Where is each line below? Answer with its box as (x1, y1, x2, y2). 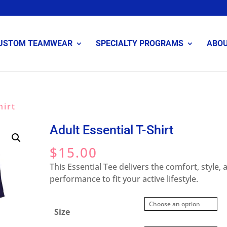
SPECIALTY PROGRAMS (96, 39, 183, 48)
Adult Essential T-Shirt (50, 123, 174, 137)
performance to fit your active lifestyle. (50, 173, 199, 184)
